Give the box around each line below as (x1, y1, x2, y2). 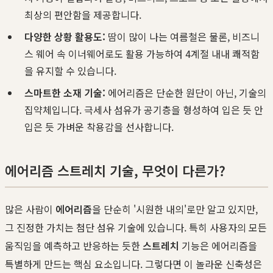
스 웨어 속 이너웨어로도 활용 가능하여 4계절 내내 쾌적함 (24, 46, 260, 61)
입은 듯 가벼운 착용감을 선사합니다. (24, 119, 174, 134)
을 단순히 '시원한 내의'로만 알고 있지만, (92, 201, 258, 216)
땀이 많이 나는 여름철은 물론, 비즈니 (105, 29, 260, 44)
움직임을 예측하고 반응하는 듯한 (5, 238, 143, 253)
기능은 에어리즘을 (179, 238, 257, 253)
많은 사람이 (5, 201, 55, 216)
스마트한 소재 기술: (24, 85, 105, 100)
